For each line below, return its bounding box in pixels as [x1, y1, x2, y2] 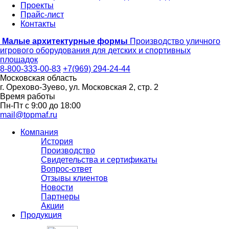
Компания [20, 128, 58, 136]
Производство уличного [130, 37, 220, 45]
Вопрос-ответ [41, 165, 92, 173]
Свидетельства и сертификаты [41, 155, 157, 164]
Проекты [20, 1, 54, 10]
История [41, 137, 73, 146]
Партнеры [41, 192, 80, 201]
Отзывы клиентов [41, 174, 108, 182]
